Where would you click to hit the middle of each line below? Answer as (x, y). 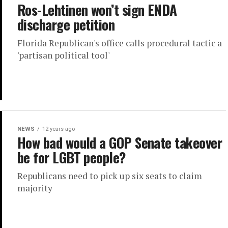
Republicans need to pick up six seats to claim (110, 176)
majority (35, 188)
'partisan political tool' (64, 55)
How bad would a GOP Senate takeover (120, 143)
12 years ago (59, 129)
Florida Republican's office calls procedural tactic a (120, 43)
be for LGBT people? (72, 158)
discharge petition (66, 24)
